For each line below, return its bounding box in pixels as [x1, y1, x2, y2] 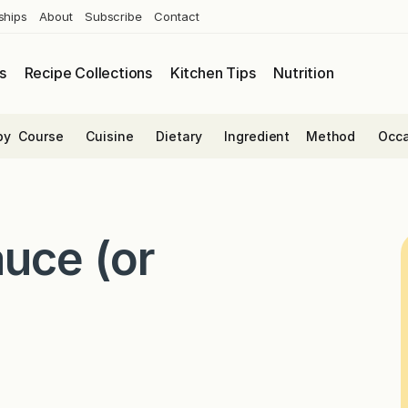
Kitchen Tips [169, 64, 256, 83]
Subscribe [84, 8, 143, 24]
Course [18, 127, 64, 144]
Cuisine [86, 127, 134, 144]
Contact [154, 8, 199, 24]
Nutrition [273, 64, 334, 83]
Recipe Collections [24, 64, 152, 83]
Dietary [156, 127, 202, 144]
